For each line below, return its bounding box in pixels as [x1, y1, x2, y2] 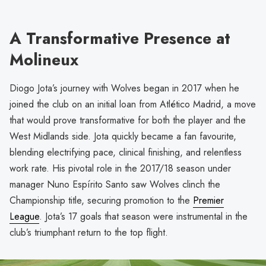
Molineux [9, 47, 78, 71]
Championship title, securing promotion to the [9, 194, 193, 208]
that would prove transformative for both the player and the [9, 113, 246, 128]
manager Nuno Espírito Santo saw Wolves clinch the [9, 178, 220, 192]
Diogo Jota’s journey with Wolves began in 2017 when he [9, 81, 239, 96]
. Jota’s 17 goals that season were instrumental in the [39, 210, 248, 224]
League [9, 210, 39, 224]
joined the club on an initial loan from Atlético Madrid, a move [9, 97, 256, 112]
